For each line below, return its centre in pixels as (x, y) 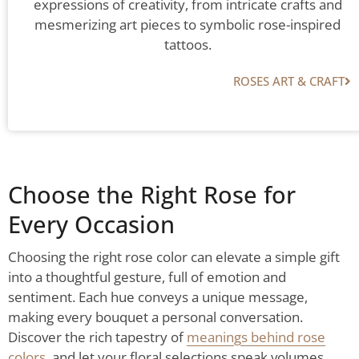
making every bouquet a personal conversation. (155, 317)
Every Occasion (91, 224)
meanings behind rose (256, 337)
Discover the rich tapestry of (97, 337)
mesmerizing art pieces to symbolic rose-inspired (188, 25)
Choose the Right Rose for (152, 195)
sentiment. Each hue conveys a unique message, (158, 297)
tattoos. (188, 45)
